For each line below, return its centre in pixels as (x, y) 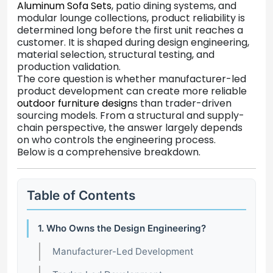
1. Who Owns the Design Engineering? (122, 228)
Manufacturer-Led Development (123, 251)
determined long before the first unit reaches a (130, 30)
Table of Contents (81, 195)
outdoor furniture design (75, 103)
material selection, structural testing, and (116, 54)
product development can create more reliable (132, 91)
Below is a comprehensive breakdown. (109, 152)
